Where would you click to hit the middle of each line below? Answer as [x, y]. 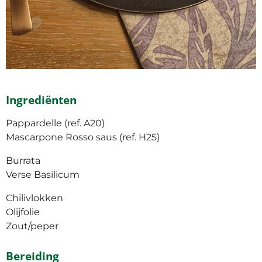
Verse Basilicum [43, 175]
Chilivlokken [35, 198]
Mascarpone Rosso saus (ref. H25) [83, 137]
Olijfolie [23, 212]
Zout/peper [32, 226]
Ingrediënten [41, 100]
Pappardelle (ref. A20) [55, 123]
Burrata [23, 161]
